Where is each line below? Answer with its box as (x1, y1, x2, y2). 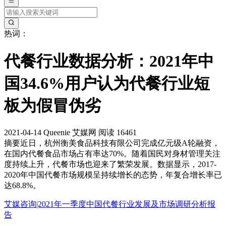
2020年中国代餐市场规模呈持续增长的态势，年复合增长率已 (4, 171, 222, 180)
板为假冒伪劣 (4, 96, 101, 115)
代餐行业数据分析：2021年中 (4, 51, 214, 70)
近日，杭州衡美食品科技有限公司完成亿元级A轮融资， (20, 139, 220, 148)
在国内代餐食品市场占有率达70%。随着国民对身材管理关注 (4, 149, 220, 158)
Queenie (43, 128, 70, 137)
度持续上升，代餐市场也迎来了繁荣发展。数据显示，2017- (4, 160, 216, 169)
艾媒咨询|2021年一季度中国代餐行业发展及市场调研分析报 (4, 200, 215, 209)
